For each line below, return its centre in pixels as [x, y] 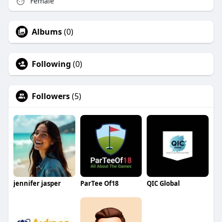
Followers [51, 96]
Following [51, 64]
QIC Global [164, 184]
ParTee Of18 [99, 184]
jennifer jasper [37, 184]
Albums [47, 32]
